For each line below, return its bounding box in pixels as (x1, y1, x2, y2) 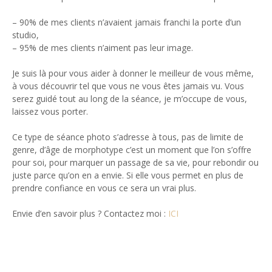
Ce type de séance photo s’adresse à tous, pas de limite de (12, 131, 243, 143)
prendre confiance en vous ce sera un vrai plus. (12, 182, 196, 194)
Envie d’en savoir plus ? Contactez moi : (12, 207, 168, 219)
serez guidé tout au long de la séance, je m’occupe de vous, (12, 92, 247, 104)
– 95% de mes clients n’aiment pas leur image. (12, 41, 193, 53)
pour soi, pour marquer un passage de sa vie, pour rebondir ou (12, 156, 259, 168)
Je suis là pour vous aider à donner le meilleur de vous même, (12, 67, 254, 79)
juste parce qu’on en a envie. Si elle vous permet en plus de (12, 169, 243, 181)
